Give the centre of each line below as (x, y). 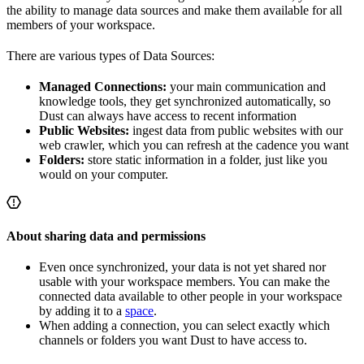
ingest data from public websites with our (236, 130)
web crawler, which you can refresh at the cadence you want (194, 145)
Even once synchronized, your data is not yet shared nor (182, 266)
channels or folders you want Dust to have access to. (173, 340)
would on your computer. (104, 174)
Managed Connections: (103, 86)
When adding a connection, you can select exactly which (184, 325)
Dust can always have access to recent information (168, 115)
